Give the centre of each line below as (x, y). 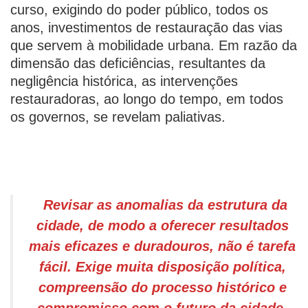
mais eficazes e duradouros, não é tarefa (162, 246)
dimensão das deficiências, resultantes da (138, 63)
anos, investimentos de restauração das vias (146, 27)
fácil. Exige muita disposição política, (162, 267)
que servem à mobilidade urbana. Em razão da (154, 45)
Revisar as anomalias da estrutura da (165, 205)
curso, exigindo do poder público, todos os (139, 10)
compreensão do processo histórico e (162, 287)
